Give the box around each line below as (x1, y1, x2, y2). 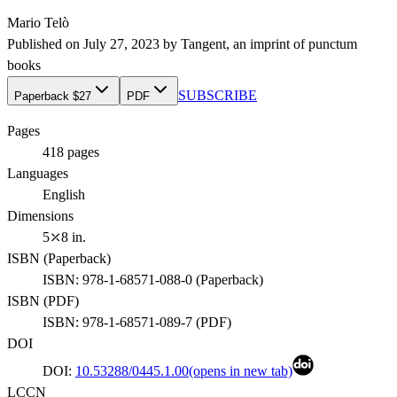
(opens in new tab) (189, 363, 292, 379)
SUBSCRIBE (178, 88, 257, 104)
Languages (7, 166, 68, 182)
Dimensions (7, 208, 74, 224)
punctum (308, 36, 357, 52)
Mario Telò (7, 15, 69, 31)
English (43, 187, 85, 203)
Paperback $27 (14, 90, 91, 104)
